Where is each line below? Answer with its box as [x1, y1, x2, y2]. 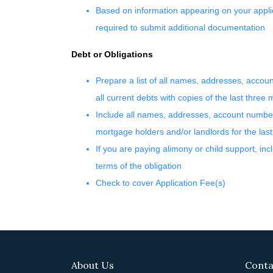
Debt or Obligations [71, 49, 153, 59]
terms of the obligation [96, 161, 182, 171]
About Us [71, 259, 114, 271]
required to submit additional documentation [96, 23, 265, 32]
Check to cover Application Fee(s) [96, 178, 225, 188]
